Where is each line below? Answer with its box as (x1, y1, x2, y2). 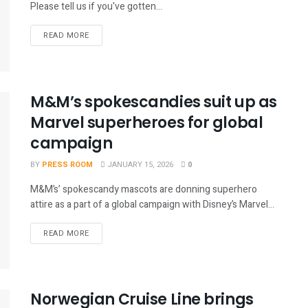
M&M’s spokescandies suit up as (30, 91, 277, 113)
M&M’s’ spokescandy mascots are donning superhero (30, 181, 257, 197)
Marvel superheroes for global (30, 111, 263, 133)
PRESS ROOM (42, 158, 93, 170)
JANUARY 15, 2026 (105, 158, 173, 170)
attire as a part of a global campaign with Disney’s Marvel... (30, 197, 274, 212)
